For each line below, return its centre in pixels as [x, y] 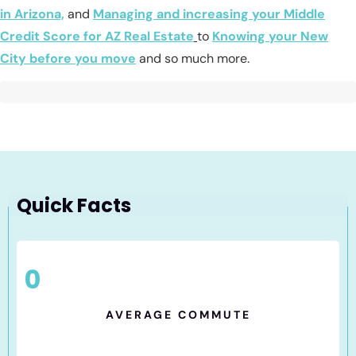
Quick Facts [74, 206]
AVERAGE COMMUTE [178, 315]
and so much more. [193, 58]
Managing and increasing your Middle [209, 14]
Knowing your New [270, 36]
